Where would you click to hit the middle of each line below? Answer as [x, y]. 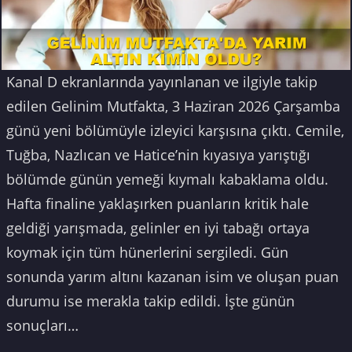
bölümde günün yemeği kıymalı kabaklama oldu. [167, 180]
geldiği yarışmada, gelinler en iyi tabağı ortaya [158, 228]
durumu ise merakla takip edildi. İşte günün [150, 301]
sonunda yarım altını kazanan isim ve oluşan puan [172, 277]
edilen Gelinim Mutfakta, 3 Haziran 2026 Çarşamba [173, 106]
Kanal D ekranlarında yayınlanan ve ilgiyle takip [162, 82]
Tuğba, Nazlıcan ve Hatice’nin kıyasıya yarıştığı [158, 155]
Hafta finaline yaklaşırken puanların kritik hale [158, 204]
